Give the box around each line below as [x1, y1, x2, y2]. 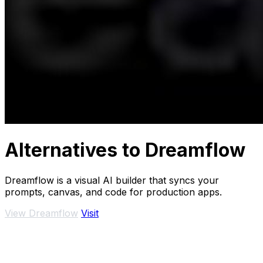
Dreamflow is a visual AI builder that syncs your [5, 174, 219, 186]
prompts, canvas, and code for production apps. [5, 186, 222, 198]
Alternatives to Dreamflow [5, 139, 245, 162]
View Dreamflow [5, 207, 78, 219]
